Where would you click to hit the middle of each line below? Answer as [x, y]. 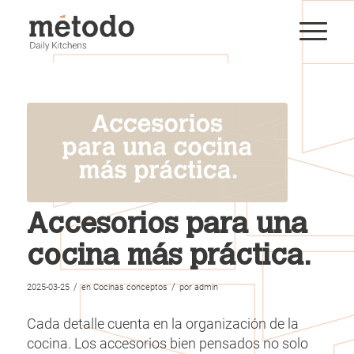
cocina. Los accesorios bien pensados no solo [167, 343]
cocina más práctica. [169, 257]
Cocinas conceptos [130, 287]
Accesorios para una [167, 226]
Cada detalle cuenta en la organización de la [162, 323]
